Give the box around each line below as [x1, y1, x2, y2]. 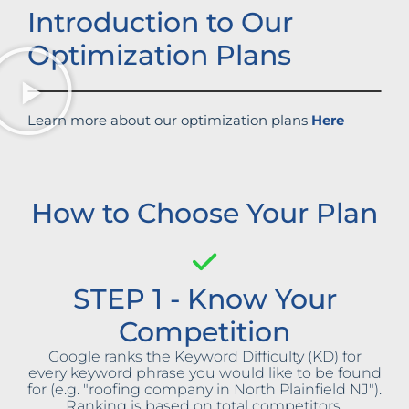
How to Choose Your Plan [31, 196, 378, 231]
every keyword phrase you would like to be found [27, 364, 382, 383]
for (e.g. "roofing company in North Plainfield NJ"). [27, 381, 382, 399]
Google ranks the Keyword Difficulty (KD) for [47, 348, 362, 366]
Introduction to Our [27, 5, 293, 40]
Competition [119, 315, 290, 350]
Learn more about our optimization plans [27, 111, 311, 130]
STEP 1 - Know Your [72, 282, 337, 317]
